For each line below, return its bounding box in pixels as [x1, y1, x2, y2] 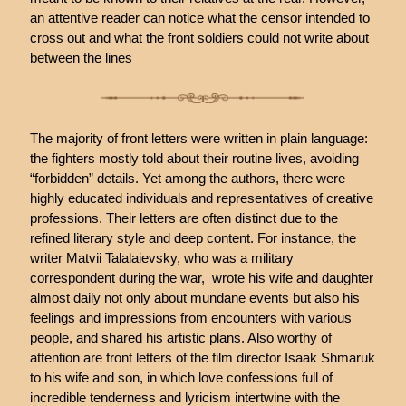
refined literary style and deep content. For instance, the [29, 229, 356, 246]
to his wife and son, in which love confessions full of [29, 369, 333, 385]
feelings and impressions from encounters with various [29, 309, 352, 325]
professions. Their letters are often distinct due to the [29, 209, 338, 226]
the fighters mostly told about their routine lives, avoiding [29, 150, 359, 166]
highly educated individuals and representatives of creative [29, 189, 373, 206]
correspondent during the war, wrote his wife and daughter [29, 269, 373, 285]
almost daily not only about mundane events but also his [29, 289, 360, 305]
